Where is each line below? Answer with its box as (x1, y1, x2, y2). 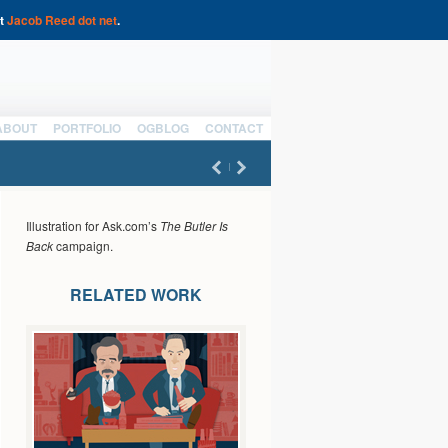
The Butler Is (160, 217, 228, 234)
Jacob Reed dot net (7, 11, 117, 29)
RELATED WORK (69, 283, 202, 306)
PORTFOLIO (53, 119, 121, 137)
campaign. (53, 237, 113, 254)
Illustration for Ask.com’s (26, 217, 160, 234)
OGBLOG (137, 119, 189, 137)
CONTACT (205, 119, 263, 137)
